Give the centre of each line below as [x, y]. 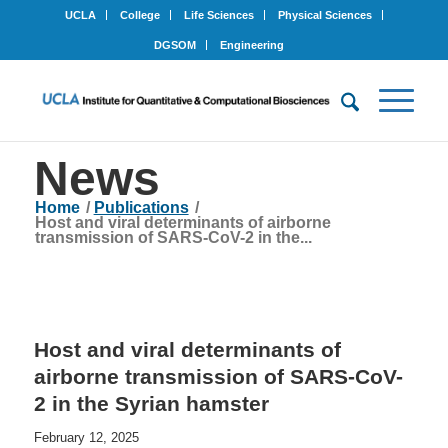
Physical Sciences [324, 15]
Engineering [251, 45]
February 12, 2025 [86, 437]
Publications [141, 207]
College [139, 15]
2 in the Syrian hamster [151, 403]
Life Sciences [218, 15]
